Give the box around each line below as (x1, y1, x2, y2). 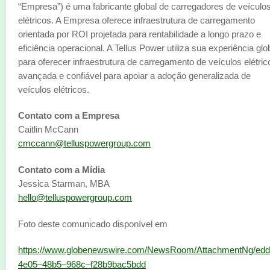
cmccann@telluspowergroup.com (18, 138, 151, 148)
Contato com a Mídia (18, 165, 105, 175)
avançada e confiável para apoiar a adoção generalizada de (18, 71, 251, 81)
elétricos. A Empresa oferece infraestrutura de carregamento (18, 15, 255, 25)
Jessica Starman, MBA (18, 178, 110, 189)
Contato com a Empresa (18, 110, 119, 121)
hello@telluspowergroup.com (18, 192, 132, 202)
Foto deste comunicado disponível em (18, 219, 168, 229)
